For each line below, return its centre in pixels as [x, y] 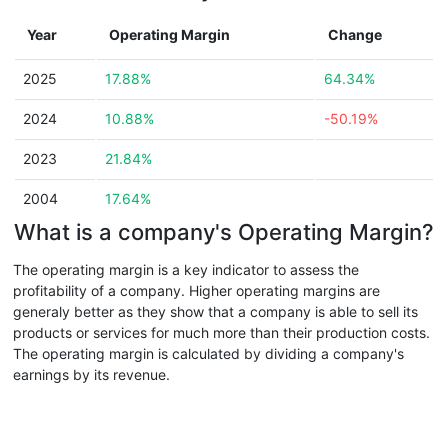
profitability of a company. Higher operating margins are [196, 290]
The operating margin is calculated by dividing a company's [208, 353]
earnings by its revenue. [91, 374]
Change [355, 34]
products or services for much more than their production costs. [221, 332]
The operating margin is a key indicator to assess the [186, 269]
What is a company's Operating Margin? [224, 232]
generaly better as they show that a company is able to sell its [215, 311]
